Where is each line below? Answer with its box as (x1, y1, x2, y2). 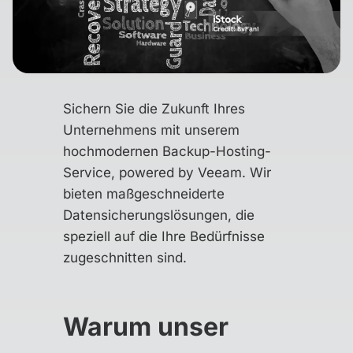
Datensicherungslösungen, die (63, 207, 255, 223)
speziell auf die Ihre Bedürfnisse (63, 229, 265, 244)
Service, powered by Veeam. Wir (63, 165, 271, 180)
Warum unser (63, 311, 229, 342)
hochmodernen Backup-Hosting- (63, 143, 271, 159)
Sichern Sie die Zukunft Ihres (63, 101, 245, 117)
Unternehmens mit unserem (63, 122, 240, 138)
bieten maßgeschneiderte (63, 186, 225, 202)
